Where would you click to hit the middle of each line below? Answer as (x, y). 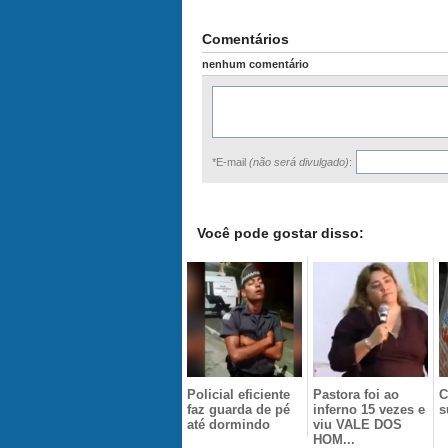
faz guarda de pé (238, 409)
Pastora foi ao (356, 394)
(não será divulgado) (299, 162)
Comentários (245, 39)
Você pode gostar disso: (280, 233)
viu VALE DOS (357, 424)
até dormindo (228, 424)
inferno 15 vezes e (369, 409)
